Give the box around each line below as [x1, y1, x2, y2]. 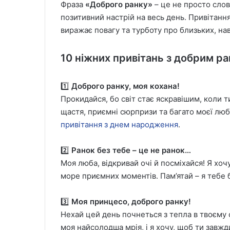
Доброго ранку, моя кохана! [71, 81, 180, 91]
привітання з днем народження [61, 120, 178, 129]
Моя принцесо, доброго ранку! [71, 197, 191, 206]
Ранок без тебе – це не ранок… [71, 145, 191, 155]
